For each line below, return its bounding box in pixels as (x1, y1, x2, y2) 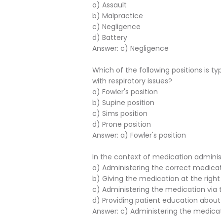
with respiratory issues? (92, 76, 172, 86)
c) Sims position (92, 109, 147, 118)
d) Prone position (92, 119, 151, 129)
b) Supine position (92, 98, 154, 108)
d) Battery (92, 33, 127, 42)
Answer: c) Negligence (92, 43, 169, 53)
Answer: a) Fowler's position (92, 130, 186, 140)
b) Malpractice (92, 11, 143, 21)
